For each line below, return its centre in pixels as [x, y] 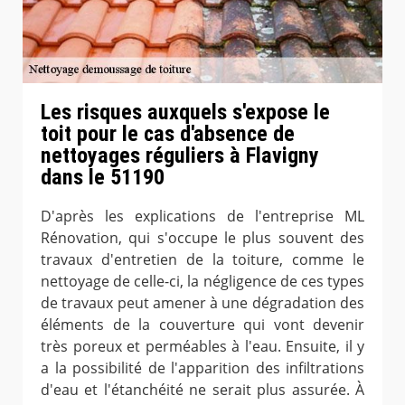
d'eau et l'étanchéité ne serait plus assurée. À [202, 390]
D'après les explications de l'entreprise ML [202, 217]
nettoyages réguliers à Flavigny [180, 155]
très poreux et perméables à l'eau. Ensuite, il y [202, 347]
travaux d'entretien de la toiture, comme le [202, 260]
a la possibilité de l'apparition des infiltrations [202, 368]
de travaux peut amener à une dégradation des [202, 303]
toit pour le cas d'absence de [168, 133]
